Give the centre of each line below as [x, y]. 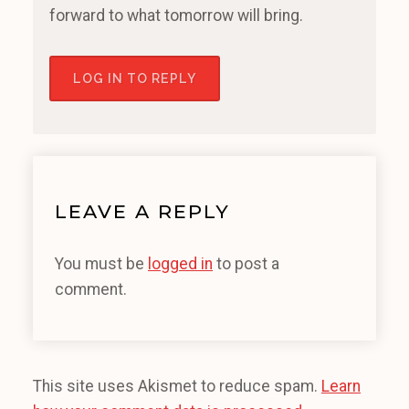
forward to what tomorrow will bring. [176, 16]
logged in [180, 264]
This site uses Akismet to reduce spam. [177, 387]
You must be [101, 264]
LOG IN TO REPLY [135, 79]
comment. [91, 290]
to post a [246, 264]
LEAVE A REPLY [142, 212]
